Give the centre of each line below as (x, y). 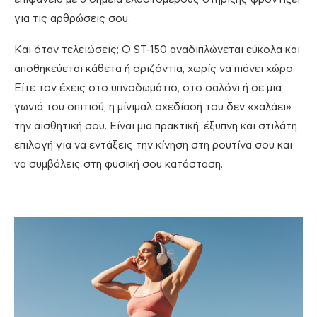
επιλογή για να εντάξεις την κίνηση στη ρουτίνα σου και (153, 145)
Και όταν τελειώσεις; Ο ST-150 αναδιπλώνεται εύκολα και (157, 50)
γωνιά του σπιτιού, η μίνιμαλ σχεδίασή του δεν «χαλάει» (153, 107)
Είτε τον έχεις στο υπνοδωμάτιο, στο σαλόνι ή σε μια (148, 88)
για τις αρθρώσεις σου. (72, 18)
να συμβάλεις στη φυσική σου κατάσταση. (119, 164)
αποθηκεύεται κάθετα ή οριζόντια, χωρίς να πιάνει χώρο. (155, 69)
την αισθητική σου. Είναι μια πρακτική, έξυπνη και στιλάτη (156, 126)
